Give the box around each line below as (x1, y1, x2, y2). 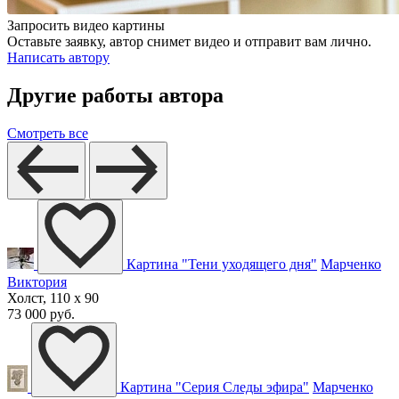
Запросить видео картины (7, 18, 165, 34)
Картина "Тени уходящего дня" (126, 256, 317, 273)
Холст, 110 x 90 (7, 290, 99, 306)
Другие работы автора (7, 84, 224, 108)
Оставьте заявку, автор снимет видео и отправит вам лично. (7, 34, 371, 50)
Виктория (7, 274, 67, 290)
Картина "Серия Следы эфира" (120, 379, 309, 395)
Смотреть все (7, 126, 88, 142)
